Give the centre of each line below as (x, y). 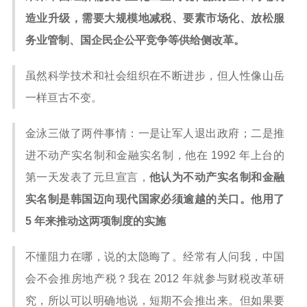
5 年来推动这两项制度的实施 (96, 221)
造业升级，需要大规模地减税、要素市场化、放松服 (155, 18)
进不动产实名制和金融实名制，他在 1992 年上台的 (155, 155)
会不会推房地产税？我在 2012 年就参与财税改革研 (155, 279)
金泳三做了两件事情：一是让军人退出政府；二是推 (155, 133)
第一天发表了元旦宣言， (87, 177)
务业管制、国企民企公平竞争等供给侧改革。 (135, 40)
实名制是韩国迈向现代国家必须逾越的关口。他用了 (155, 199)
